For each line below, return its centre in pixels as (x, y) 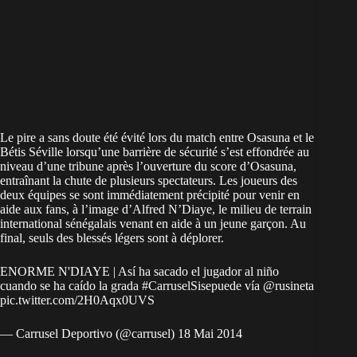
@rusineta (288, 286)
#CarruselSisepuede (192, 286)
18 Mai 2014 (210, 334)
